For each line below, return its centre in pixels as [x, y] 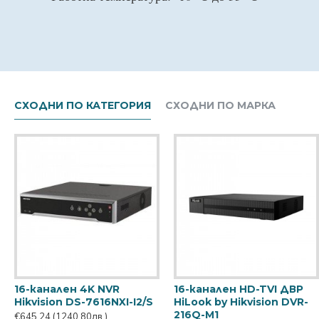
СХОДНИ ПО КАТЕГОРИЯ [83, 105]
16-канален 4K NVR [67, 289]
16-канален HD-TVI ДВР [239, 289]
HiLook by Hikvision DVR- [241, 302]
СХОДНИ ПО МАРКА [220, 105]
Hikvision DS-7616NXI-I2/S [84, 302]
